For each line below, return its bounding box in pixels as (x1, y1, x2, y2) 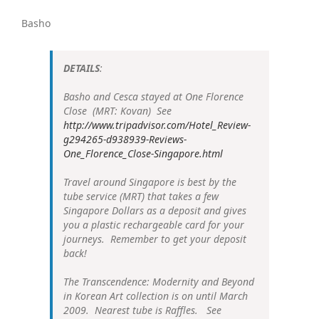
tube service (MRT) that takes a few (63, 189, 219, 203)
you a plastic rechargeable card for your (63, 217, 244, 231)
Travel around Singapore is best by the (63, 174, 236, 189)
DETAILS (63, 61, 100, 75)
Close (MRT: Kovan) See (63, 103, 172, 117)
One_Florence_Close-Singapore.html (63, 146, 223, 160)
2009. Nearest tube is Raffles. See (63, 303, 221, 317)
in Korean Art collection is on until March (63, 288, 248, 303)
